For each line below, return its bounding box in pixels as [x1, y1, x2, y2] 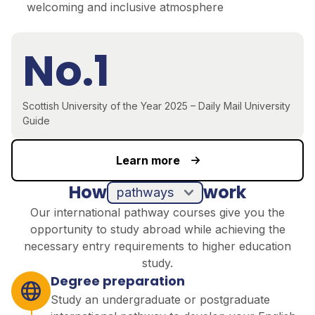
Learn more [115, 153, 180, 167]
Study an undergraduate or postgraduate [51, 292, 270, 307]
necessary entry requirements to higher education [24, 238, 291, 253]
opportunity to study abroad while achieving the [30, 221, 285, 236]
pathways [11, 181, 62, 196]
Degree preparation [51, 271, 185, 290]
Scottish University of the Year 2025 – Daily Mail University [22, 99, 290, 112]
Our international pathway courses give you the [30, 205, 285, 219]
